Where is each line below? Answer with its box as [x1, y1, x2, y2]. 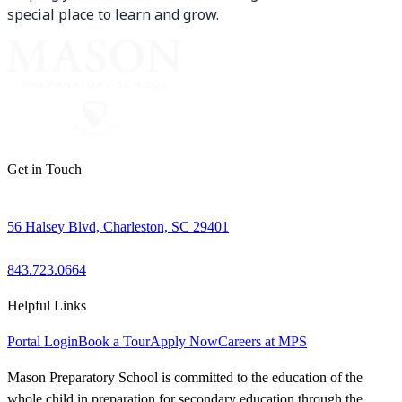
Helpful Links [7, 298, 86, 314]
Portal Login [7, 334, 78, 350]
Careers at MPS [218, 334, 307, 350]
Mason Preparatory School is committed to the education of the [7, 370, 363, 386]
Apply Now [150, 334, 218, 350]
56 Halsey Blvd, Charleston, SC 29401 [7, 219, 229, 235]
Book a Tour [78, 334, 150, 350]
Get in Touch [7, 162, 82, 178]
